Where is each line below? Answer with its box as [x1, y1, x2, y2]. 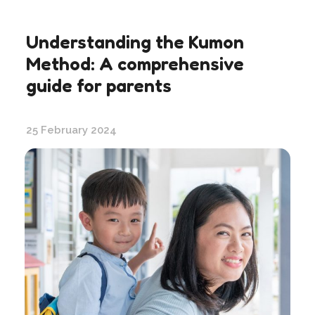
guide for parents [26, 74, 172, 96]
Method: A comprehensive [26, 52, 244, 75]
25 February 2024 [26, 123, 117, 136]
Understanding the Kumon [26, 30, 244, 53]
